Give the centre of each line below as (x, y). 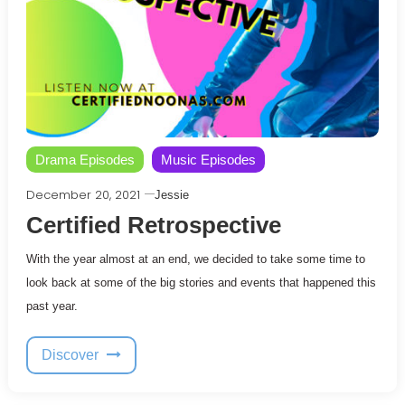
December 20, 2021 (83, 194)
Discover (71, 354)
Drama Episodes (85, 159)
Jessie (171, 194)
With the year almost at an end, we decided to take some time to (195, 259)
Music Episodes (208, 159)
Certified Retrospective (153, 225)
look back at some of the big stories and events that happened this (201, 282)
